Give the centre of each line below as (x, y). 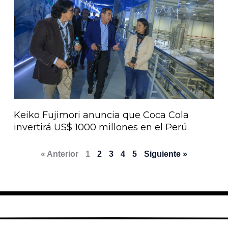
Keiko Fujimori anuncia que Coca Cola (102, 115)
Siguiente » (166, 154)
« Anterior (60, 154)
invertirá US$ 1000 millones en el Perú (101, 127)
